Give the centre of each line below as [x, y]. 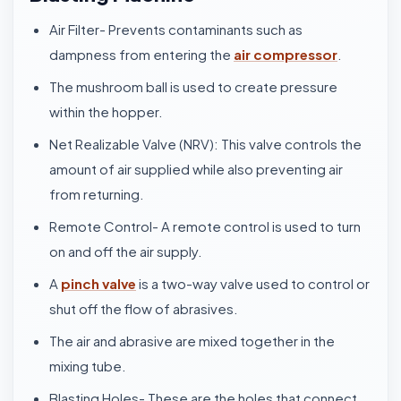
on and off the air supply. [126, 251]
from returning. [97, 194]
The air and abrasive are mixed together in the [192, 341]
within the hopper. [106, 111]
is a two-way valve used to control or [253, 283]
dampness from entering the [141, 54]
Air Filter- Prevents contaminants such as [176, 29]
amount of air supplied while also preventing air [196, 169]
